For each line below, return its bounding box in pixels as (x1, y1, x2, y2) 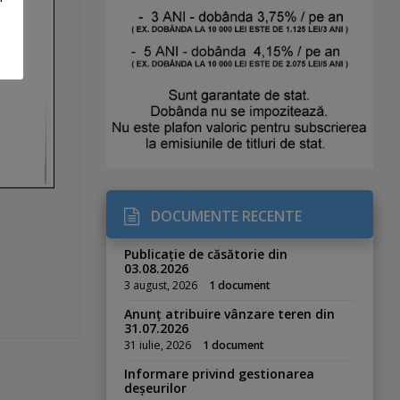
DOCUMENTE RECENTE (151, 206, 303, 227)
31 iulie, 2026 (124, 337, 192, 354)
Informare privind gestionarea (124, 365, 315, 383)
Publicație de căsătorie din (124, 246, 288, 263)
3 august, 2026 (124, 278, 198, 294)
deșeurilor (124, 379, 187, 397)
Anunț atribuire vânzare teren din (124, 305, 336, 323)
